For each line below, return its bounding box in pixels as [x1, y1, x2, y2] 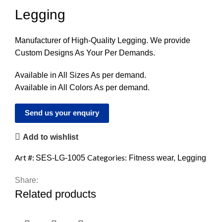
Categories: [87, 153, 127, 163]
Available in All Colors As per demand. [15, 83, 150, 92]
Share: [15, 176, 38, 185]
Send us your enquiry [25, 109, 99, 117]
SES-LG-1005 [36, 154, 87, 163]
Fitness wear [129, 154, 173, 163]
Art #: [15, 153, 36, 163]
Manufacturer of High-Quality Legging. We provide [15, 36, 190, 45]
